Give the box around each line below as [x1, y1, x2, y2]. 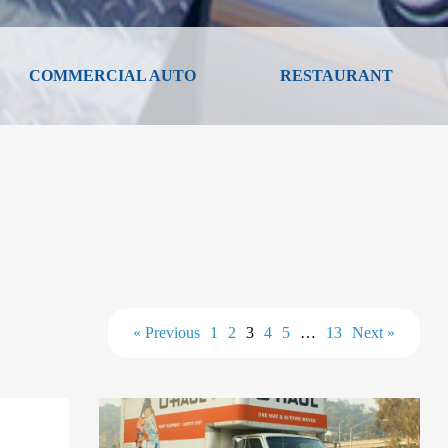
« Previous [132, 324, 200, 341]
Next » [351, 324, 395, 341]
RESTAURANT [279, 67, 393, 84]
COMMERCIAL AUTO [28, 67, 196, 84]
